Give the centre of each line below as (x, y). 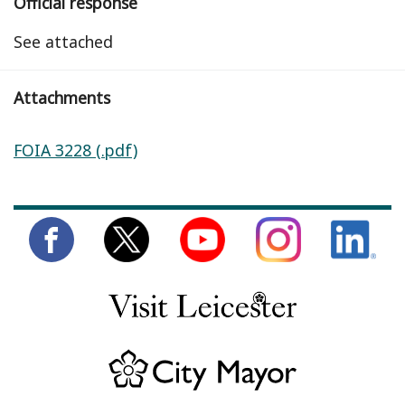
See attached (63, 42)
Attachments (62, 98)
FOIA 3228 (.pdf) (75, 151)
